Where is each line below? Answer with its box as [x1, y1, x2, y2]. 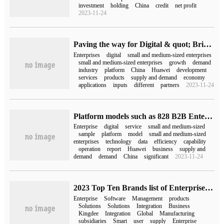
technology [105, 138, 132, 145]
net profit [175, 2, 197, 9]
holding [110, 2, 129, 9]
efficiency [154, 138, 177, 145]
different [134, 81, 154, 88]
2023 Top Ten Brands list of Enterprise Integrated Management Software [205, 183, 213, 192]
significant [144, 153, 169, 160]
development [176, 66, 207, 73]
